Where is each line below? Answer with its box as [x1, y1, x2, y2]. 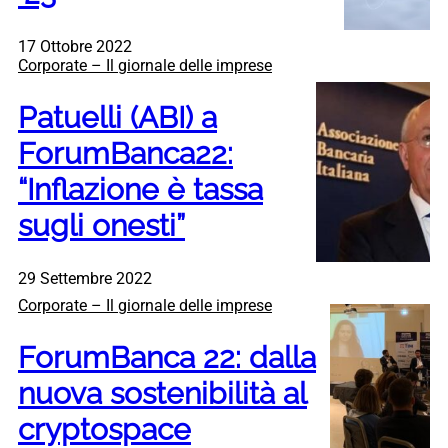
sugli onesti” [18, 207, 185, 243]
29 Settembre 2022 [18, 268, 152, 288]
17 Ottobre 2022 [18, 36, 132, 56]
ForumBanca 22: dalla [18, 339, 316, 375]
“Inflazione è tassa [18, 171, 263, 207]
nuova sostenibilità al [18, 375, 307, 411]
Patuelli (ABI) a [18, 99, 217, 135]
